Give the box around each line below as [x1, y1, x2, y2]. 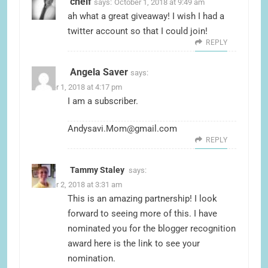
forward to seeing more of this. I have [68, 208, 217, 220]
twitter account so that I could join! [68, 26, 208, 37]
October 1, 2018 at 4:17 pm [32, 83, 122, 92]
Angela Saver [70, 66, 128, 78]
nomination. [68, 253, 115, 264]
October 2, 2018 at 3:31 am [32, 180, 122, 190]
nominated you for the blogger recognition [68, 223, 236, 234]
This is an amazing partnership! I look [68, 193, 217, 205]
